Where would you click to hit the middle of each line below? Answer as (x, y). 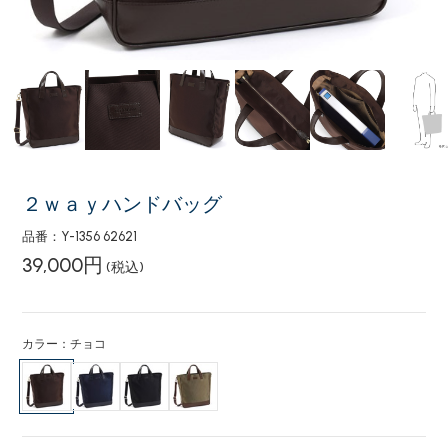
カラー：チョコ (64, 344)
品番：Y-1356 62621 (80, 236)
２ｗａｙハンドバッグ (122, 204)
